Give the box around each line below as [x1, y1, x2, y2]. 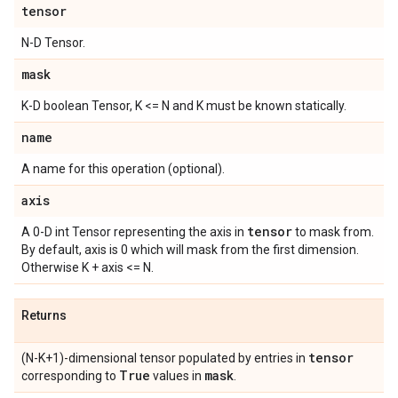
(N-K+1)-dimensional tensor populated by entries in [21, 351, 308, 365]
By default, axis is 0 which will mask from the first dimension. [21, 243, 359, 257]
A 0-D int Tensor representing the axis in [21, 225, 247, 239]
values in [150, 369, 204, 383]
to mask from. [292, 225, 374, 239]
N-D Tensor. [21, 36, 85, 50]
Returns [21, 308, 67, 322]
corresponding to [21, 369, 119, 383]
